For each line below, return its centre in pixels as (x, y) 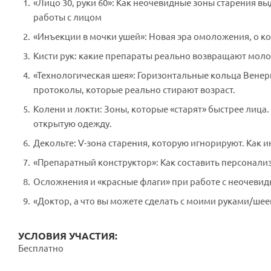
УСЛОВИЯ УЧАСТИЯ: (68, 236)
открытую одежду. (73, 124)
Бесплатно (41, 248)
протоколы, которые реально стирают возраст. (134, 90)
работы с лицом (67, 17)
